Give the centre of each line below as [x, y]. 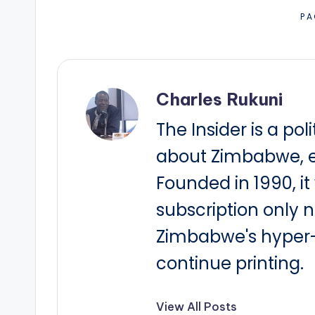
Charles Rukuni [219, 99]
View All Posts [197, 307]
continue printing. [230, 263]
